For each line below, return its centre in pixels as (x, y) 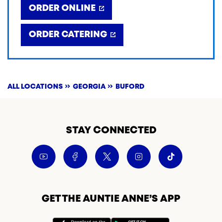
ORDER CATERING (68, 35)
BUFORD (130, 87)
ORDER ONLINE (62, 8)
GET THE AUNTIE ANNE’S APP (111, 199)
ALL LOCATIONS (35, 87)
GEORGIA (89, 87)
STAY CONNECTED (111, 131)
